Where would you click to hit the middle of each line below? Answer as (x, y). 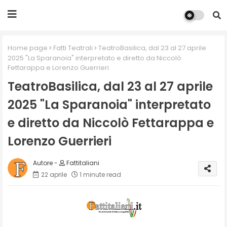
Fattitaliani (82, 163)
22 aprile (54, 174)
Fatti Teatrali (73, 48)
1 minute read (100, 174)
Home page (28, 48)
